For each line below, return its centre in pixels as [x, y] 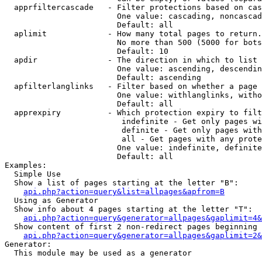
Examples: [26, 165]
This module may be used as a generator [98, 253]
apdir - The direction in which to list [131, 60]
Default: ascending [103, 77]
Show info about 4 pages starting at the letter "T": [129, 209]
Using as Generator [51, 200]
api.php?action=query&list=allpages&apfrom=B [124, 192]
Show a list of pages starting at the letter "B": [122, 183]
